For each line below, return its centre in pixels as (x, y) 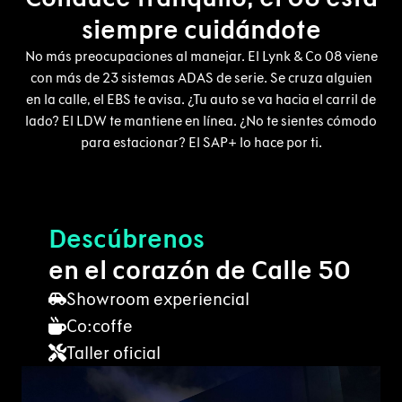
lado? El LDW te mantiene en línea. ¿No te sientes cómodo (201, 121)
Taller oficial (114, 353)
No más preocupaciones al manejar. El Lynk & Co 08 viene (201, 57)
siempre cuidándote (201, 30)
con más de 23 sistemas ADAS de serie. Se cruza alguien (201, 78)
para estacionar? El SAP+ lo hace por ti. (201, 143)
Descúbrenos (127, 239)
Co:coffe (100, 326)
